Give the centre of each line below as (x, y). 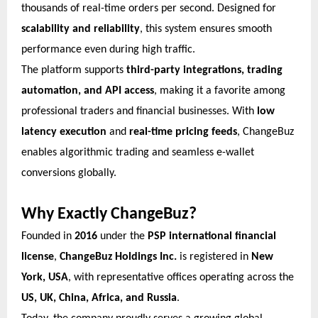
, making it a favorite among (220, 91)
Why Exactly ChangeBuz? (109, 214)
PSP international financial (212, 236)
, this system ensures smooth (206, 29)
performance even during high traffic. (108, 49)
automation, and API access (88, 91)
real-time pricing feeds (183, 132)
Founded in (48, 236)
